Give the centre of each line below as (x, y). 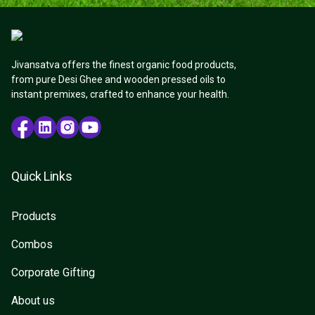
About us (33, 301)
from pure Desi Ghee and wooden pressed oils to (118, 79)
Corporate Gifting (53, 272)
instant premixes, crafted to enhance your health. (120, 94)
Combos (32, 244)
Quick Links (42, 176)
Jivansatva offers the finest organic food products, (124, 65)
